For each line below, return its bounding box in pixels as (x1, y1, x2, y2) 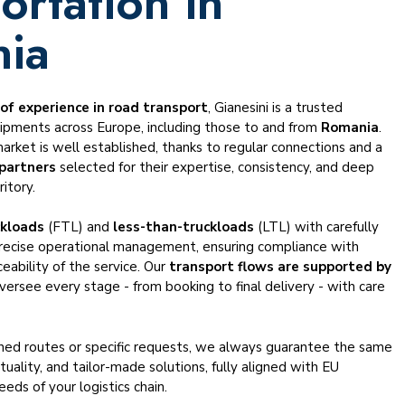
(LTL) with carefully (254, 218, 380, 237)
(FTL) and (44, 218, 114, 237)
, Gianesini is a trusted (208, 98, 344, 117)
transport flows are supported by (169, 258, 392, 277)
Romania (321, 118, 380, 137)
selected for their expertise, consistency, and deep (56, 157, 375, 176)
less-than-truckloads (113, 218, 255, 237)
